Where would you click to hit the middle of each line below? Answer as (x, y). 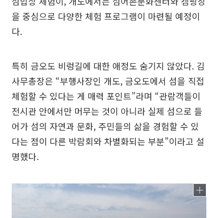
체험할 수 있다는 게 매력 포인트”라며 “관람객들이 (106, 96)
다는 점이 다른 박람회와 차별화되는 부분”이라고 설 (108, 141)
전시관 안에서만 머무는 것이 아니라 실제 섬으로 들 (107, 111)
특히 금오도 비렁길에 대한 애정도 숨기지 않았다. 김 (108, 66)
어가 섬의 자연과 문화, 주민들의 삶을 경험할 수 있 (105, 126)
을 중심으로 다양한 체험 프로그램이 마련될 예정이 (106, 16)
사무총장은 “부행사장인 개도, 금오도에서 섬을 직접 (108, 81)
